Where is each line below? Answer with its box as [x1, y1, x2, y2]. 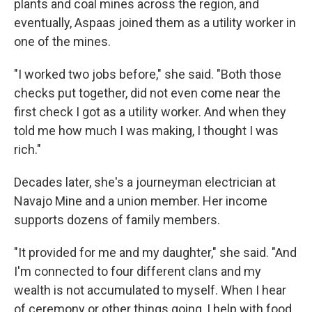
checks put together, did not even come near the [14, 85, 281, 100]
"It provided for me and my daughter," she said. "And [14, 244, 297, 260]
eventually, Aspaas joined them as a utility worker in [14, 15, 296, 30]
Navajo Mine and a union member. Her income [14, 193, 267, 208]
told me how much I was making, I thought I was [14, 123, 279, 138]
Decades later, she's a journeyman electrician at [14, 174, 276, 189]
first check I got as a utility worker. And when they [14, 104, 286, 119]
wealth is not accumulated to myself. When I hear [14, 282, 286, 297]
